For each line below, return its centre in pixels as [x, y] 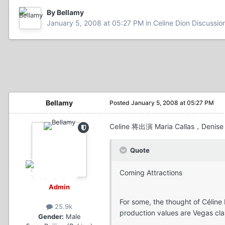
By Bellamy [65, 13]
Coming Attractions [151, 173]
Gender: [51, 216]
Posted [120, 103]
